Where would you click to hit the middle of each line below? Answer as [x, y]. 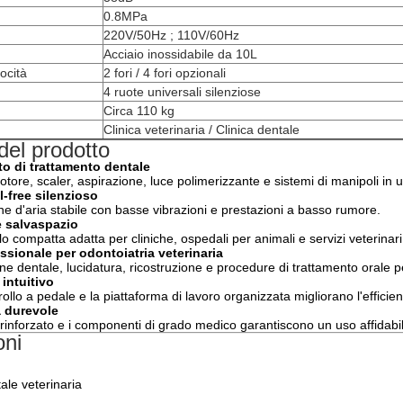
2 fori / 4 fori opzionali [165, 73]
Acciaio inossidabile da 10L [180, 54]
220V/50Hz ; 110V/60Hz [171, 35]
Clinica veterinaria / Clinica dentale [201, 130]
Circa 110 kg [139, 111]
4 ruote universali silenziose [182, 92]
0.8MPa [125, 16]
